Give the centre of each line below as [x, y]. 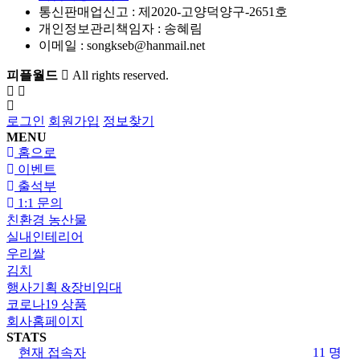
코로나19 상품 [47, 304]
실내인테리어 [45, 236]
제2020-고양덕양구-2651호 [213, 11]
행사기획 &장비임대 [64, 287]
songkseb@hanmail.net [146, 45]
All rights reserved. [121, 75]
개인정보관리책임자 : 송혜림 [121, 28]
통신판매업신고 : [88, 11]
